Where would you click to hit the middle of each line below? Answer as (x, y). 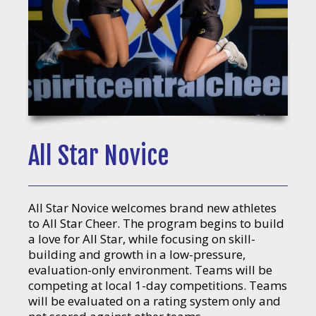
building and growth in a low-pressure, (137, 254)
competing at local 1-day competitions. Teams (158, 285)
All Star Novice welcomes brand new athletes (152, 207)
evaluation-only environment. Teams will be (150, 269)
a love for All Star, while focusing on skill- (142, 238)
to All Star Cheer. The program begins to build (156, 223)
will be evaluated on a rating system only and (154, 300)
